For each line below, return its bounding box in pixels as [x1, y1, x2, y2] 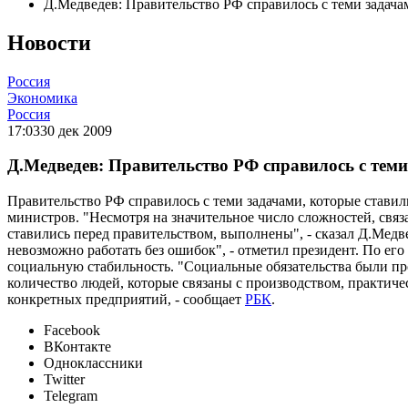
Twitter [44, 372, 85, 388]
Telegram [44, 388, 97, 404]
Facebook [44, 322, 100, 339]
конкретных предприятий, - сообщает [7, 291, 245, 308]
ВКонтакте [44, 339, 111, 355]
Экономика [7, 89, 77, 106]
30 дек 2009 [40, 122, 112, 138]
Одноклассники [44, 355, 143, 372]
